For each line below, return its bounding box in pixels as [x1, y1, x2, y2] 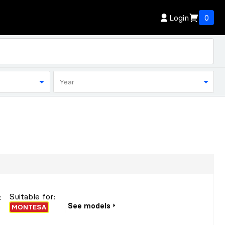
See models [68, 201, 111, 210]
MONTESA [12, 202, 47, 211]
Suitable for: [10, 191, 56, 201]
